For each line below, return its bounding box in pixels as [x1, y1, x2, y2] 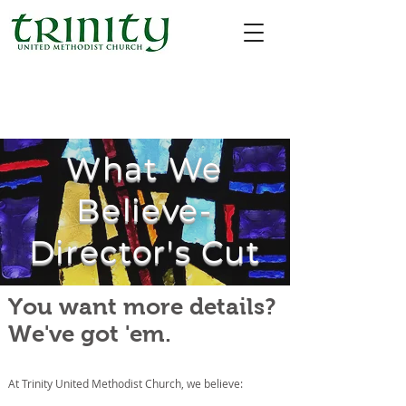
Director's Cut [28, 233, 261, 271]
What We [66, 150, 223, 188]
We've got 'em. [8, 321, 171, 346]
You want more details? [8, 294, 275, 319]
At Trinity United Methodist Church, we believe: [8, 376, 243, 391]
